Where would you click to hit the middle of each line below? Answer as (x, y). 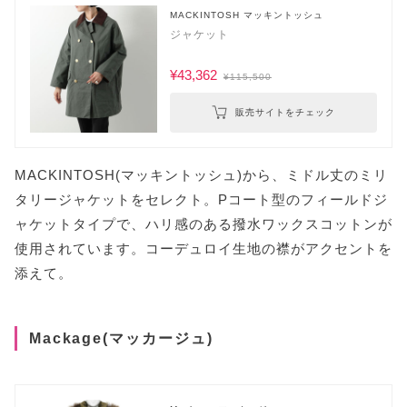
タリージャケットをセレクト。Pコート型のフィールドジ (201, 200)
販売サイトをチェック (285, 113)
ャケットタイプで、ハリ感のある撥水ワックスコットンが (203, 224)
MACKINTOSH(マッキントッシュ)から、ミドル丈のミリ (201, 175)
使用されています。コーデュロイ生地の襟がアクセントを (203, 249)
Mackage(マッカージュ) (121, 338)
